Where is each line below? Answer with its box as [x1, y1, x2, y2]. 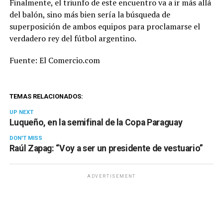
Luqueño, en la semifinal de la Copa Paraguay [9, 117, 183, 128]
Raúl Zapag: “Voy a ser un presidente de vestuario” [9, 143, 204, 154]
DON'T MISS [9, 135, 42, 142]
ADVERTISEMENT [87, 174, 136, 179]
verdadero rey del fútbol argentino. [9, 33, 136, 44]
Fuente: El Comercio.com [9, 55, 100, 66]
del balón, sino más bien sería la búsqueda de [9, 9, 170, 20]
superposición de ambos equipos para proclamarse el [9, 21, 200, 32]
